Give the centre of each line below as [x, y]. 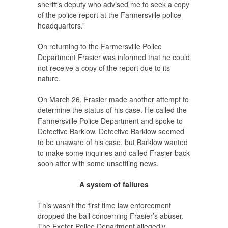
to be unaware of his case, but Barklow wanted [113, 142]
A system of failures [114, 184]
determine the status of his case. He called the [112, 110]
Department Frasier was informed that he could [114, 57]
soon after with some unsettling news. [98, 164]
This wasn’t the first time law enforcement [104, 205]
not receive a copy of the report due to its [104, 68]
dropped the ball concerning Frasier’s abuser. [111, 216]
